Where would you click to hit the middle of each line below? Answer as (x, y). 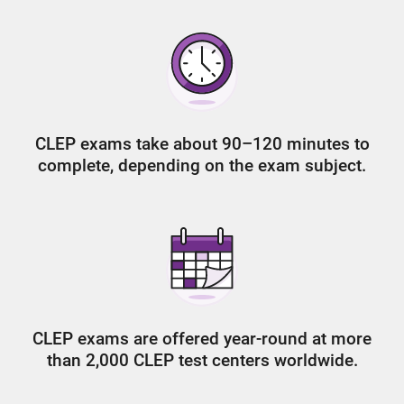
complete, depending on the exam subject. (202, 165)
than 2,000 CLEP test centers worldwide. (202, 360)
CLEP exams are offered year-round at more (202, 339)
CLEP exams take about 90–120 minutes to (202, 144)
